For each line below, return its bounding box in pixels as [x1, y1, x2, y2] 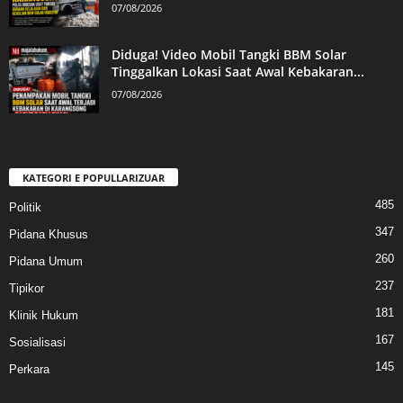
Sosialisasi [9, 336, 66, 350]
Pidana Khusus [9, 228, 88, 242]
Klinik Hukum [9, 309, 78, 323]
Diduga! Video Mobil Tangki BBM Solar [112, 46, 346, 64]
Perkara [9, 363, 49, 377]
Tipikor [9, 282, 44, 296]
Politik [9, 201, 41, 215]
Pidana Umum [9, 255, 83, 269]
